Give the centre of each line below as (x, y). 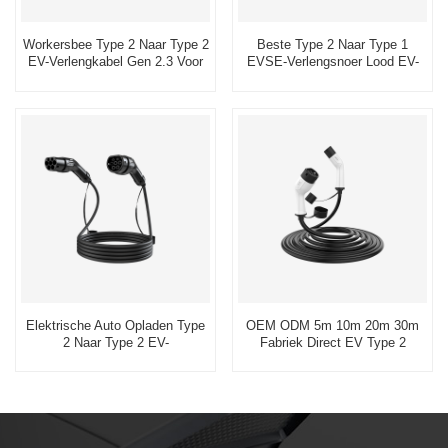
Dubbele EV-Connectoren (115, 376)
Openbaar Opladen (115, 79)
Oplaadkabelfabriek (332, 79)
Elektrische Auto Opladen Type (115, 325)
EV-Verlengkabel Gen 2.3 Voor (115, 62)
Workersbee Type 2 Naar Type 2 (115, 45)
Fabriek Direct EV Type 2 (332, 342)
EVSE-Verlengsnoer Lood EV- (332, 62)
